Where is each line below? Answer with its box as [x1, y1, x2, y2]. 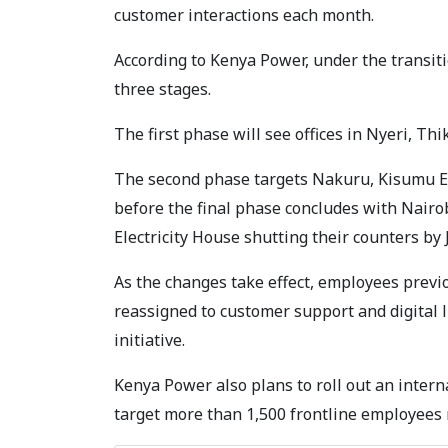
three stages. [114, 78, 215, 101]
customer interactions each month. [114, 4, 374, 27]
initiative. [114, 329, 189, 352]
